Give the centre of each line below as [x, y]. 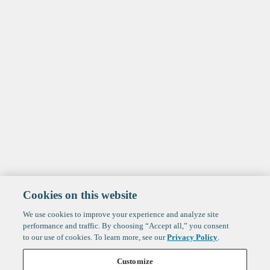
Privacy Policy [193, 237]
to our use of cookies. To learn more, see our [95, 237]
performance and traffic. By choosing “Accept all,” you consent [126, 226]
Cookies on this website [80, 195]
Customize [135, 261]
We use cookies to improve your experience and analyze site [121, 214]
